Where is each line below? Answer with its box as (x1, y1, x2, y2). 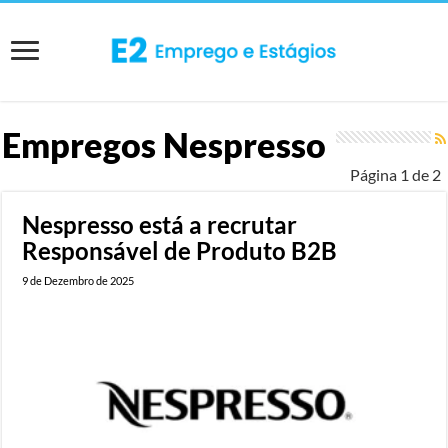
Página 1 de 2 (349, 164, 441, 184)
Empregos (2, 123, 164, 165)
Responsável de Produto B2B (22, 235, 338, 265)
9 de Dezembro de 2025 (22, 273, 135, 287)
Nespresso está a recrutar (22, 209, 298, 239)
